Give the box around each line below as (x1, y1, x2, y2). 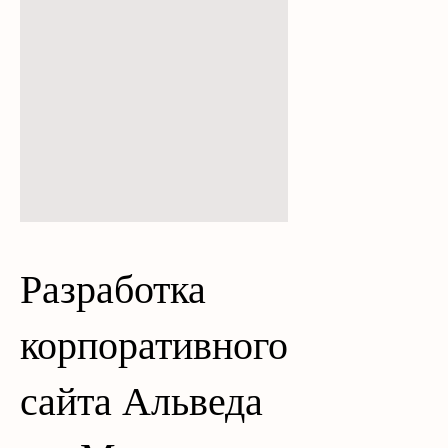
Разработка (20, 267, 206, 312)
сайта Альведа (20, 379, 263, 424)
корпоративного (20, 323, 288, 368)
